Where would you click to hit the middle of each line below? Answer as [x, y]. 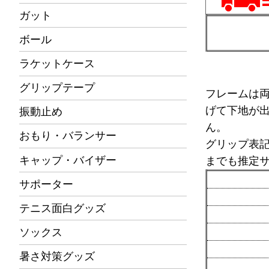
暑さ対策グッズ [57, 257]
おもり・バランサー [68, 136]
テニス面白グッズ [62, 208]
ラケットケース [57, 63]
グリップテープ [57, 88]
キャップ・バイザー [68, 160]
